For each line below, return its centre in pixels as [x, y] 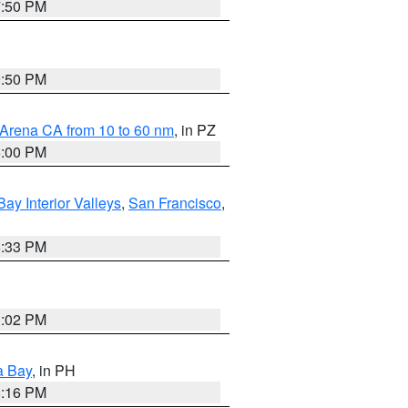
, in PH [54, 370]
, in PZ [195, 130]
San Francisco [175, 203]
